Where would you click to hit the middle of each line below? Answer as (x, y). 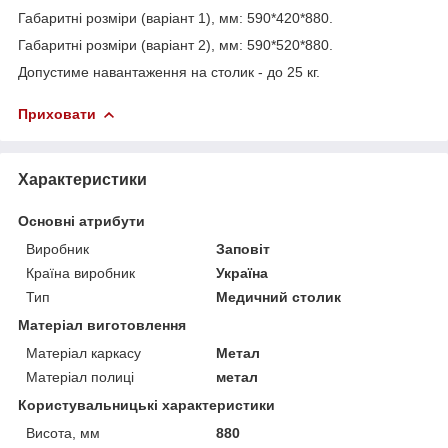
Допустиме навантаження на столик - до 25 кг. (169, 71)
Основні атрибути (81, 220)
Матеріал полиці (80, 376)
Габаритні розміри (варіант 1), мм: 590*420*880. (175, 17)
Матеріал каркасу (83, 352)
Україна (242, 272)
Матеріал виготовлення (102, 324)
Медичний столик (279, 296)
